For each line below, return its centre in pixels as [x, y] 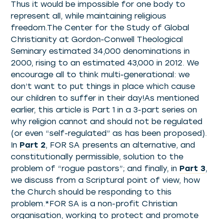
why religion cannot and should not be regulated [107, 121]
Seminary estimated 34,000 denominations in [100, 51]
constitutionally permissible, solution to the [97, 156]
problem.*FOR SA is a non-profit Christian [94, 203]
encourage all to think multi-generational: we [100, 74]
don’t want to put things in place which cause [103, 86]
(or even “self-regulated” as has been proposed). [109, 133]
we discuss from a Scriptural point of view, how [106, 180]
